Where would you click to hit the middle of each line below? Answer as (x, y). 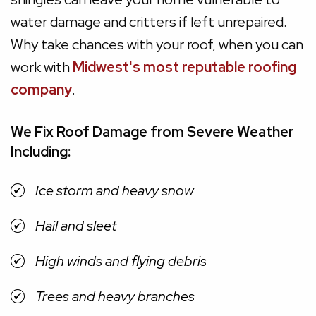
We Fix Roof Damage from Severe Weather (152, 132)
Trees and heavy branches (115, 297)
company (41, 90)
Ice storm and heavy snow (115, 191)
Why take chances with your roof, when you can (157, 45)
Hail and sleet (76, 226)
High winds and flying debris (121, 261)
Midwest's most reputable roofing (184, 67)
